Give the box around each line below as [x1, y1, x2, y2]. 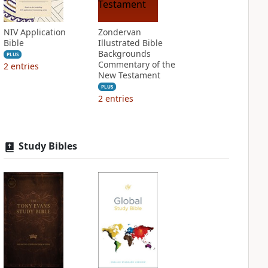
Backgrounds [98, 48, 151, 59]
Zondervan [98, 26, 141, 38]
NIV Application [3, 26, 66, 38]
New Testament [98, 69, 160, 81]
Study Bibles [18, 139, 77, 153]
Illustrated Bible [98, 37, 163, 48]
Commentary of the [98, 59, 175, 70]
